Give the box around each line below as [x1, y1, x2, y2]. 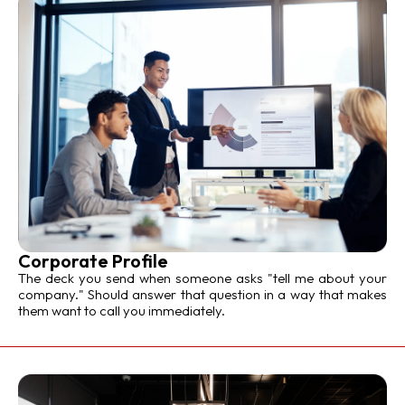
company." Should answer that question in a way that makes [18, 286, 387, 304]
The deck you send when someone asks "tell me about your [18, 269, 387, 287]
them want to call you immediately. [18, 302, 225, 320]
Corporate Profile [18, 250, 168, 273]
